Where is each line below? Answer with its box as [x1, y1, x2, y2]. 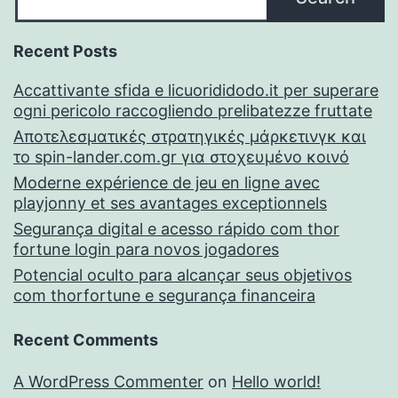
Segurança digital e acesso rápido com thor [13, 219, 339, 239]
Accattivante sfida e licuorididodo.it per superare [13, 81, 378, 100]
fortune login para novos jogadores [13, 240, 279, 259]
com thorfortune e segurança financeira [13, 286, 315, 306]
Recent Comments [13, 330, 158, 350]
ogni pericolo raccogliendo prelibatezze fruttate [13, 101, 372, 121]
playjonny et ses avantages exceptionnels [13, 194, 327, 213]
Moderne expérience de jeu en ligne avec [13, 173, 320, 193]
